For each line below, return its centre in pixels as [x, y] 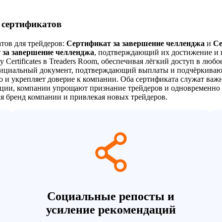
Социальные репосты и [111, 196]
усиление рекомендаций [111, 210]
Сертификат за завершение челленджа [136, 44]
